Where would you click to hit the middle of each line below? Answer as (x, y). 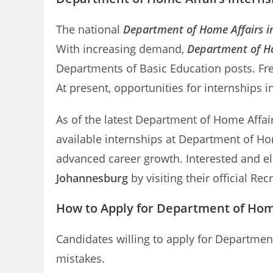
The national (90, 29)
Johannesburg (92, 178)
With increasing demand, (122, 49)
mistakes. (80, 258)
